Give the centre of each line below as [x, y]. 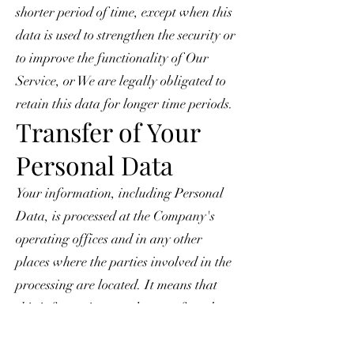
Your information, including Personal [120, 193]
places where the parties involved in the [124, 262]
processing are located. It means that [117, 284]
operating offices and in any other [109, 239]
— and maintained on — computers [114, 330]
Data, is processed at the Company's [115, 216]
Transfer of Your [108, 131]
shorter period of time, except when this [124, 12]
